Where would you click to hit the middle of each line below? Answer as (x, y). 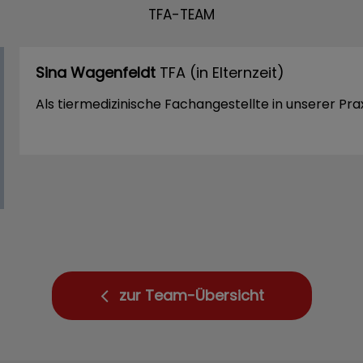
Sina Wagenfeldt (95, 72)
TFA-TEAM (181, 14)
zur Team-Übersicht (192, 295)
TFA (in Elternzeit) (220, 72)
